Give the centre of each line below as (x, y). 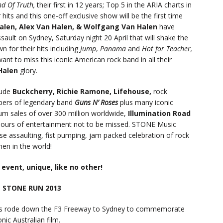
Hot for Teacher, (167, 49)
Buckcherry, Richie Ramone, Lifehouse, (83, 92)
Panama (114, 49)
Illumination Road (159, 113)
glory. (28, 71)
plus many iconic (146, 103)
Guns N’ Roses (96, 103)
